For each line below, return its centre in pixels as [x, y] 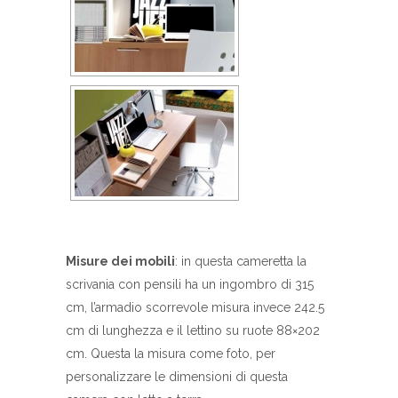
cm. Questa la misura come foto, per [171, 354]
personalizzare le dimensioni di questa [177, 377]
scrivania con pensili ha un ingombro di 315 [190, 285]
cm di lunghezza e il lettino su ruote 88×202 [193, 331]
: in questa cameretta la [241, 262]
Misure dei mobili [120, 262]
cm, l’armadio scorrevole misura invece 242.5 [195, 308]
